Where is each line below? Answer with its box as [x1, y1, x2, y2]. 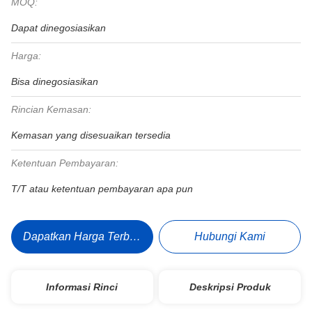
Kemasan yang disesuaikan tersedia [11, 130, 171, 141]
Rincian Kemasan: [11, 104, 91, 115]
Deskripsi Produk [189, 281, 271, 292]
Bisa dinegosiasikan [11, 76, 98, 87]
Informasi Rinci [46, 281, 118, 292]
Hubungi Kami [194, 231, 266, 242]
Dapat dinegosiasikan [11, 22, 106, 33]
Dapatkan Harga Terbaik [23, 231, 145, 242]
